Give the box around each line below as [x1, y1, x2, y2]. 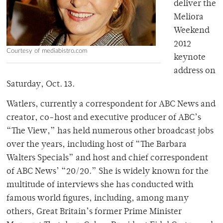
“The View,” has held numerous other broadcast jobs [6, 127, 214, 136]
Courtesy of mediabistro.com [6, 47, 87, 55]
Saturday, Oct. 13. [6, 80, 75, 90]
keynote [174, 53, 206, 63]
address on [174, 67, 216, 76]
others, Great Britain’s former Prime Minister [6, 208, 182, 217]
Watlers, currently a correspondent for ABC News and [6, 100, 216, 110]
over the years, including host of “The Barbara [6, 140, 187, 150]
